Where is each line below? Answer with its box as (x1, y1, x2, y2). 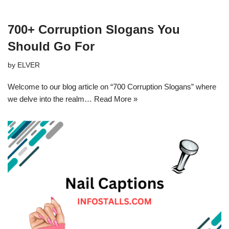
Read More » (94, 95, 138, 104)
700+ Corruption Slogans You (8, 22, 180, 37)
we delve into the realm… (8, 95, 94, 104)
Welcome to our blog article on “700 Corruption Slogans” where (8, 82, 216, 91)
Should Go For (8, 39, 95, 54)
